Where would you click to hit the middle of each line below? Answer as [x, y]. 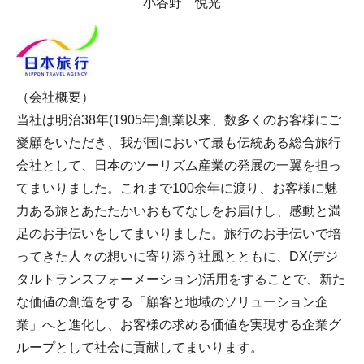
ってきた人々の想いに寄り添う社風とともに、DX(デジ [177, 256]
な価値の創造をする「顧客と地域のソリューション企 [172, 301]
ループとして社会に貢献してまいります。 [140, 347]
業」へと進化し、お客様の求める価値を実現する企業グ [179, 324]
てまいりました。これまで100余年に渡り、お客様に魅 [177, 188]
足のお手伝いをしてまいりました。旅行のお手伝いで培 [179, 233]
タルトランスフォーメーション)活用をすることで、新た [181, 279]
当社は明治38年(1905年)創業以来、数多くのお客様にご [179, 119]
